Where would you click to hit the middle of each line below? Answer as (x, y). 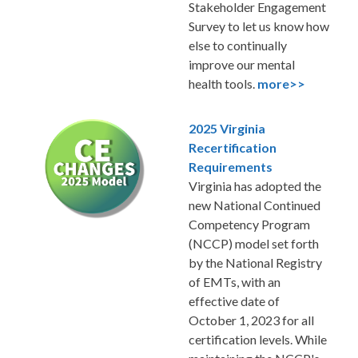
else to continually (238, 45)
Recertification (233, 147)
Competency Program (249, 224)
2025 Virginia (227, 128)
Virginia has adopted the (255, 185)
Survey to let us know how (259, 26)
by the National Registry (255, 262)
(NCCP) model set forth (254, 243)
